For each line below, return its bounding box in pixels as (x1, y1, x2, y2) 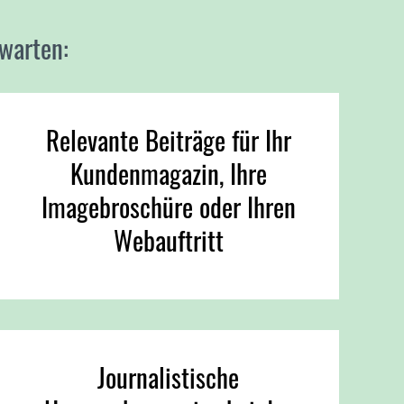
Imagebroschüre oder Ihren (41, 187, 296, 225)
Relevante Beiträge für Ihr (45, 120, 291, 159)
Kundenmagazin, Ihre (69, 153, 267, 192)
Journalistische (97, 358, 240, 397)
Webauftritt (113, 220, 224, 259)
